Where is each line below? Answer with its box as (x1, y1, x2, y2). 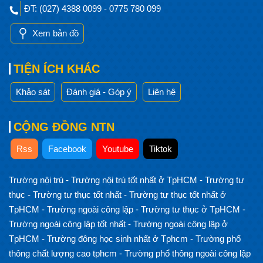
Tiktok (149, 143, 172, 154)
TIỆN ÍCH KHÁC (14, 62, 100, 75)
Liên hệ (148, 86, 176, 97)
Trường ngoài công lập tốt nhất (9, 219, 128, 230)
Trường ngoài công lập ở (133, 219, 228, 230)
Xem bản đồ (30, 28, 79, 38)
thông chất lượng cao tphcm (9, 248, 119, 259)
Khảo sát (16, 86, 50, 97)
